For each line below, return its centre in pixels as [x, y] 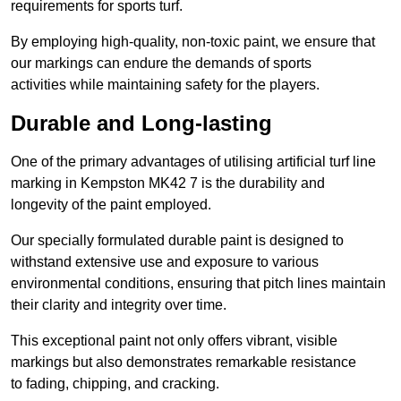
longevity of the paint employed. [111, 205]
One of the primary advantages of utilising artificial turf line [193, 162]
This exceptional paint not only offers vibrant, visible [174, 341]
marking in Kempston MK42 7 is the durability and [168, 183]
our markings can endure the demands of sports [161, 64]
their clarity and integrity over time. [119, 305]
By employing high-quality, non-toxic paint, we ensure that [193, 42]
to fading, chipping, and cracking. [115, 384]
